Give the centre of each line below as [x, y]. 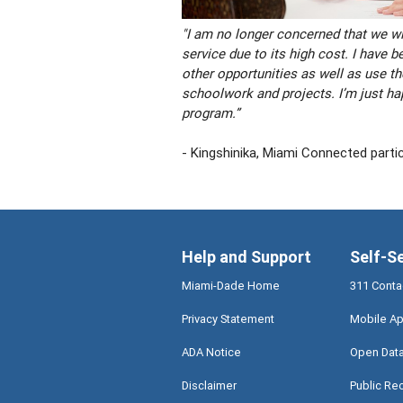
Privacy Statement [228, 319]
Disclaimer [209, 386]
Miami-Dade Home [230, 286]
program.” [214, 112]
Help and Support [246, 257]
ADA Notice [211, 353]
